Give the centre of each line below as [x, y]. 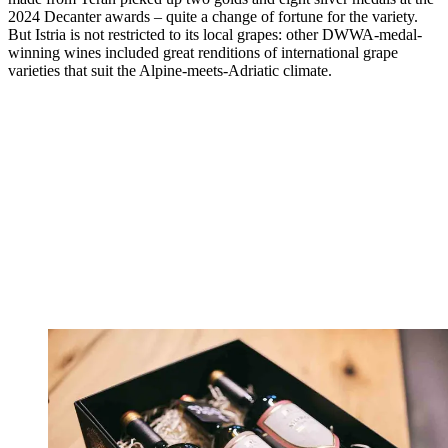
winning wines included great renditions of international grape [203, 53]
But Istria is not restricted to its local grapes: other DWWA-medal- [215, 35]
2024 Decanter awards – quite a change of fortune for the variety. [213, 17]
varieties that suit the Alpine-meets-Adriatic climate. [170, 71]
